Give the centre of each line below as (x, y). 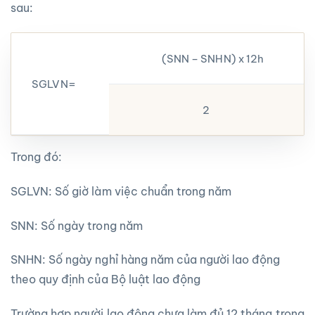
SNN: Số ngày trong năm (77, 225)
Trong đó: (37, 157)
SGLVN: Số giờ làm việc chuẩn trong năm (121, 191)
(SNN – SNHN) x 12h (213, 58)
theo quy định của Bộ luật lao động (106, 279)
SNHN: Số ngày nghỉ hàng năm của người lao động (146, 260)
